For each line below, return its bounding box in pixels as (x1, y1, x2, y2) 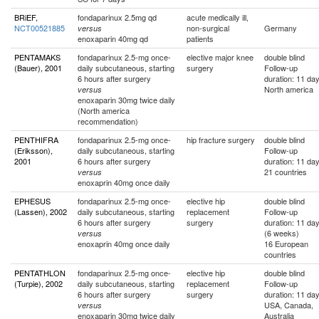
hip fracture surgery (187, 134, 255, 145)
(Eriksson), (14, 145, 53, 156)
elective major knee (187, 51, 253, 63)
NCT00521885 (14, 22, 65, 33)
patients (187, 33, 214, 44)
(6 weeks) (264, 227, 299, 239)
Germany (264, 22, 297, 33)
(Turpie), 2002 (14, 278, 63, 289)
